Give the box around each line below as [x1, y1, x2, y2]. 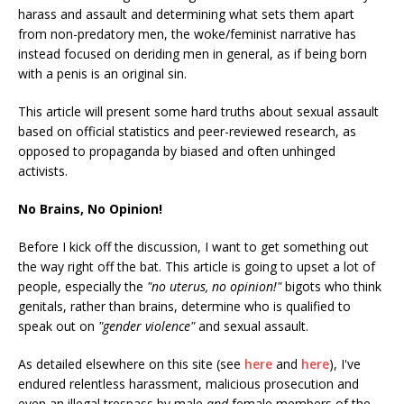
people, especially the [18, 278, 147, 296]
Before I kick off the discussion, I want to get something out [18, 238, 369, 256]
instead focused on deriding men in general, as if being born [18, 45, 367, 63]
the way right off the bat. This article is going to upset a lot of [18, 258, 375, 276]
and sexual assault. [195, 317, 308, 335]
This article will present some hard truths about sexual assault [18, 103, 379, 121]
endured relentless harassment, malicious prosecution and [18, 375, 359, 393]
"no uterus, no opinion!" [147, 278, 281, 296]
